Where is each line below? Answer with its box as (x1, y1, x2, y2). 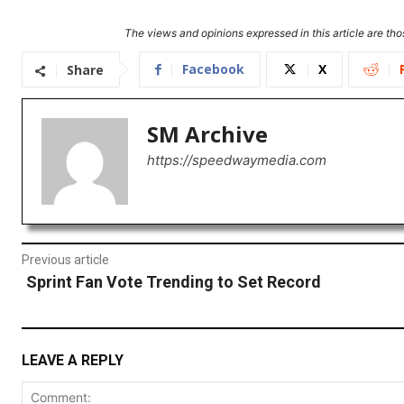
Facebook (182, 60, 244, 78)
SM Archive (147, 119, 268, 150)
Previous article (22, 252, 109, 268)
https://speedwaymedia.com (147, 151, 326, 170)
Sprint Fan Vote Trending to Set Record (26, 272, 321, 292)
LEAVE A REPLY (22, 352, 124, 370)
